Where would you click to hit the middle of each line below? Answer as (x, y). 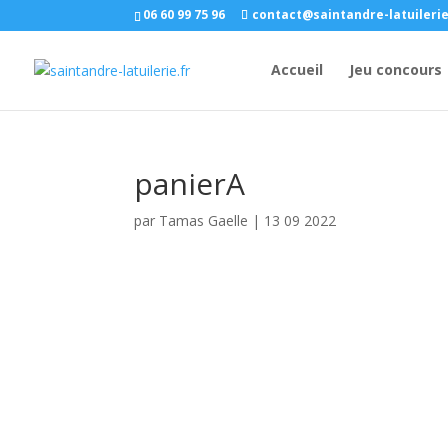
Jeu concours (395, 69)
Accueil (297, 69)
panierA (190, 183)
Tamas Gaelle (204, 220)
